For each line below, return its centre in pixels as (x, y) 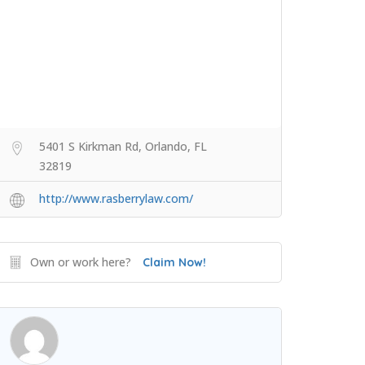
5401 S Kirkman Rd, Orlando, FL (123, 147)
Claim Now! (174, 263)
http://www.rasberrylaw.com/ (116, 199)
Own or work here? (81, 262)
